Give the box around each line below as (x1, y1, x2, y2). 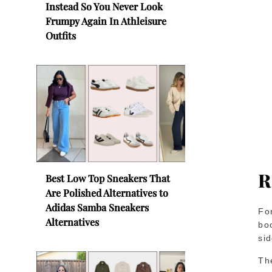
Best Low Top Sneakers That (46, 171, 170, 185)
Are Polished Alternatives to (46, 186, 168, 199)
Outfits (46, 29, 76, 42)
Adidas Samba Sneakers (46, 200, 149, 214)
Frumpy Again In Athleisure (46, 14, 166, 27)
